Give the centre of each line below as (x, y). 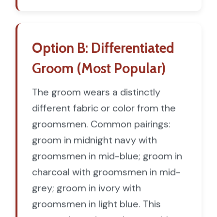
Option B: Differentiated (103, 47)
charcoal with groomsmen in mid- (106, 172)
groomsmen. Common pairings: (101, 124)
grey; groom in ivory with (86, 188)
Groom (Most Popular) (99, 68)
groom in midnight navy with (94, 140)
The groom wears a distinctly (96, 92)
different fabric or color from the (104, 108)
